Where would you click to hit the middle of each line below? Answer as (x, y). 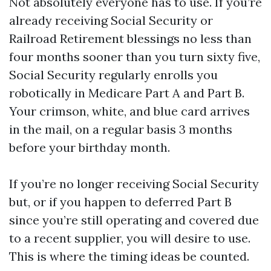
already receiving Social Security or (111, 20)
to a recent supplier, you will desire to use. (130, 238)
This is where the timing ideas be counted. (129, 256)
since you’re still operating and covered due (134, 220)
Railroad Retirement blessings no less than (130, 38)
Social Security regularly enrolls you (113, 75)
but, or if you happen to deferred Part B (120, 202)
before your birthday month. (90, 147)
